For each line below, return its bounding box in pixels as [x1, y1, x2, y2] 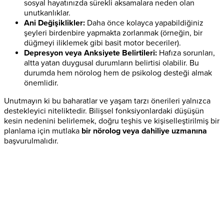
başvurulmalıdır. [4, 135, 58, 146]
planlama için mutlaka [4, 125, 81, 136]
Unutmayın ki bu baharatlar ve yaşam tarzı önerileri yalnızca [4, 95, 210, 106]
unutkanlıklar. [24, 7, 70, 18]
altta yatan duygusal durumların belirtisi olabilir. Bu [24, 57, 199, 68]
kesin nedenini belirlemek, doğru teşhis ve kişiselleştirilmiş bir [4, 115, 219, 126]
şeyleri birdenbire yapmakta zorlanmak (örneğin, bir [24, 27, 202, 38]
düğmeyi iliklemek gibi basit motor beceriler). [24, 37, 181, 48]
